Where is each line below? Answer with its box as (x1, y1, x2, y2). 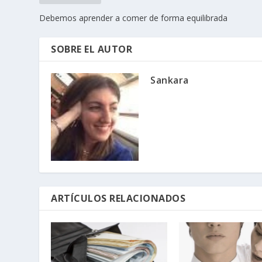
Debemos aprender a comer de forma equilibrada (39, 12, 228, 23)
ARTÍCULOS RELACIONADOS (51, 191, 186, 205)
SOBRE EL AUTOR (51, 42, 133, 56)
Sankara (150, 73, 189, 87)
